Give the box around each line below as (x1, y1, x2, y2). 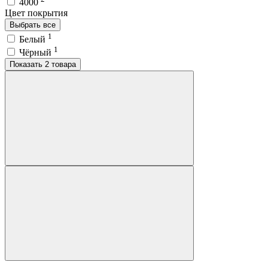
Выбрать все (10, 20, 56, 30)
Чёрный (19, 47, 54, 57)
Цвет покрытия (5, 8, 68, 19)
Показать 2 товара (45, 59, 76, 69)
